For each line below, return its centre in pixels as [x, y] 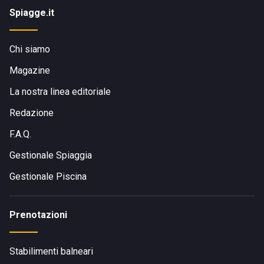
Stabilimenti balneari [51, 252]
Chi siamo [30, 49]
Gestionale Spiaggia [51, 156]
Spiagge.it [32, 13]
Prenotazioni [38, 215]
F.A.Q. [20, 134]
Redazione [32, 113]
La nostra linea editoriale [60, 92]
